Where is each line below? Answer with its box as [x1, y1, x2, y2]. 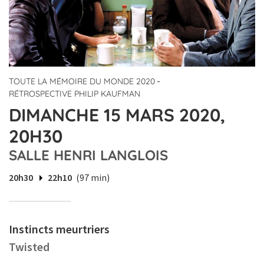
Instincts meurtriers [9, 222, 110, 237]
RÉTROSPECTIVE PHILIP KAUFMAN [9, 88, 140, 100]
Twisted [9, 239, 49, 255]
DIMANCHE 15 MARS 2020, [9, 104, 225, 127]
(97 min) [76, 171, 110, 184]
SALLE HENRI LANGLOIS [9, 146, 168, 164]
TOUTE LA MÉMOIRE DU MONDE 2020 [9, 76, 155, 87]
